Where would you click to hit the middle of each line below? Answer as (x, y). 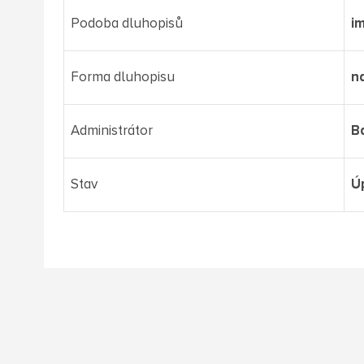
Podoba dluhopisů (126, 24)
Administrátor (111, 131)
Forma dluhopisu (122, 77)
